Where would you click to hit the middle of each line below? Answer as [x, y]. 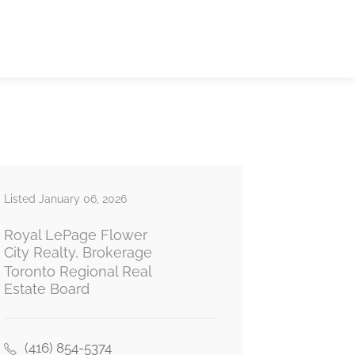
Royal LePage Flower [75, 235]
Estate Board [46, 289]
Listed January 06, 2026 [65, 198]
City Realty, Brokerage [78, 252]
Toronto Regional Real [77, 271]
